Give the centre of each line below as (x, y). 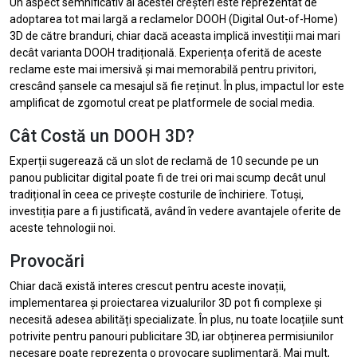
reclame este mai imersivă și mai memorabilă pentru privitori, (163, 69)
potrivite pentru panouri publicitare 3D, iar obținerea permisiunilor (172, 336)
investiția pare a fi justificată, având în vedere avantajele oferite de (175, 211)
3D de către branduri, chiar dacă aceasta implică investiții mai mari (175, 35)
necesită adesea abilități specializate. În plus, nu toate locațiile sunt (177, 319)
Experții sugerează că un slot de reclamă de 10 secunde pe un (164, 161)
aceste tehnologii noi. (63, 228)
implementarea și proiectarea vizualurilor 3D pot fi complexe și (166, 302)
